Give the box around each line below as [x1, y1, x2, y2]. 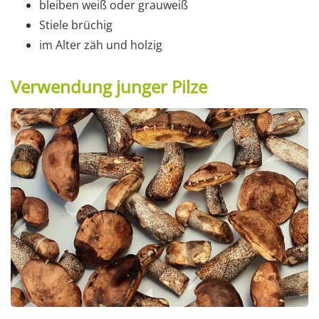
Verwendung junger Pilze [11, 75, 207, 99]
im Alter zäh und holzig [39, 37, 162, 53]
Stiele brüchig [39, 17, 113, 33]
